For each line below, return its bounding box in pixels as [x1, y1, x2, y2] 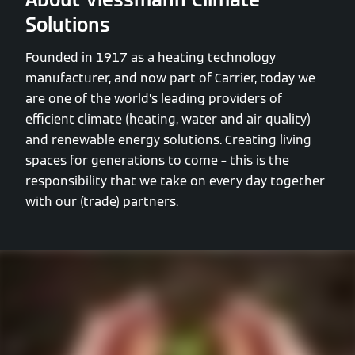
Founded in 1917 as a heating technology [25, 49, 276, 66]
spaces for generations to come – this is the [25, 152, 289, 169]
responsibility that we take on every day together [25, 173, 325, 189]
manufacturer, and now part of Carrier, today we [25, 70, 315, 86]
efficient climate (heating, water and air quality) [25, 111, 311, 128]
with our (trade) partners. [25, 193, 178, 210]
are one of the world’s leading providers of [25, 90, 282, 107]
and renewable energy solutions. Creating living [25, 132, 311, 148]
